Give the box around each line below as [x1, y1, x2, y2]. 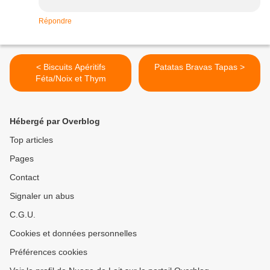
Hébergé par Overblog [10, 116, 100, 127]
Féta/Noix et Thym [35, 74, 106, 84]
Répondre [39, 17, 72, 26]
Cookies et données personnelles [10, 228, 137, 239]
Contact [10, 172, 39, 183]
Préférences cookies [10, 247, 87, 257]
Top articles [10, 135, 53, 145]
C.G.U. [10, 210, 36, 220]
